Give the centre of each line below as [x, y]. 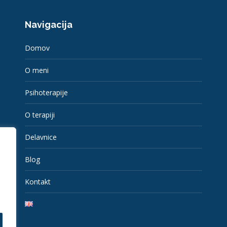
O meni [36, 70]
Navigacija [48, 24]
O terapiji [40, 115]
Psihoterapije [46, 92]
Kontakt [37, 181]
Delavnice [41, 137]
